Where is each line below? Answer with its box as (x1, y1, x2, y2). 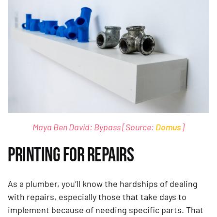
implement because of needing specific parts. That (8, 204, 203, 216)
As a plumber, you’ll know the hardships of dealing (8, 178, 198, 189)
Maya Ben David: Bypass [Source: (32, 122, 155, 133)
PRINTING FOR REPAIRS (8, 144, 134, 168)
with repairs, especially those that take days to (8, 191, 186, 202)
